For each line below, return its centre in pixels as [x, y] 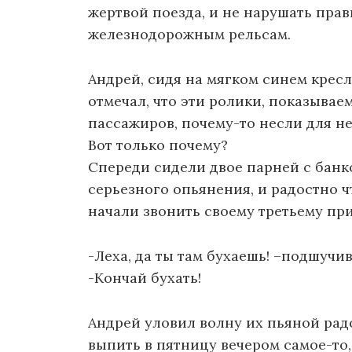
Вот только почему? [158, 145]
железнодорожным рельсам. [189, 35]
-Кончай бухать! [145, 277]
